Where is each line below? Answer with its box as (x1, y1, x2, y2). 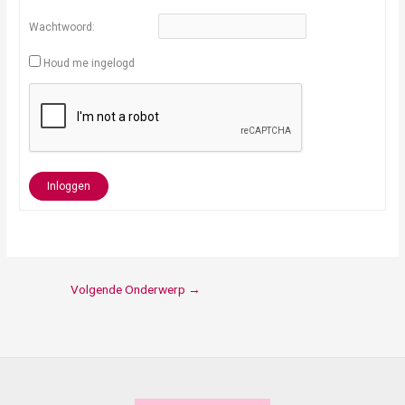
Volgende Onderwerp (71, 282, 188, 297)
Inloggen (47, 180, 91, 193)
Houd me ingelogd (43, 57, 136, 71)
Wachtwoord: (29, 21, 96, 34)
